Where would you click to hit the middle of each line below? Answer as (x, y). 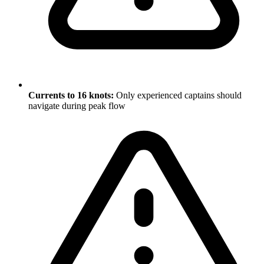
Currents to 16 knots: (71, 95)
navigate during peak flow (77, 105)
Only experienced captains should (178, 95)
